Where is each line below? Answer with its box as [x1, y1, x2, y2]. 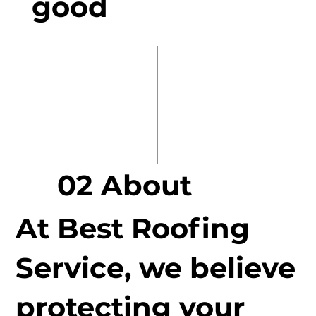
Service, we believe [16, 250, 296, 286]
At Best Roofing [16, 211, 250, 246]
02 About [57, 168, 193, 203]
